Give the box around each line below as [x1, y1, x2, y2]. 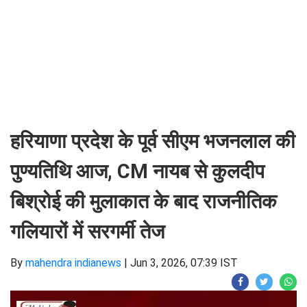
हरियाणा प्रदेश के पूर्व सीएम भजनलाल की [10, 130, 295, 153]
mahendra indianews [25, 256, 121, 269]
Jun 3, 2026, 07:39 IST [130, 256, 238, 269]
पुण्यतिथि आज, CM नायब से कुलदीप [10, 160, 265, 183]
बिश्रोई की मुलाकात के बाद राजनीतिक [10, 190, 277, 213]
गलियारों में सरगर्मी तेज [10, 220, 164, 243]
